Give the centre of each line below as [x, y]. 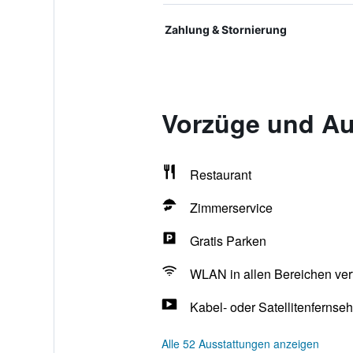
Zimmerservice [231, 208]
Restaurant [220, 175]
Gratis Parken [228, 241]
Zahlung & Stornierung [225, 30]
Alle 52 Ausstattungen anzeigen [240, 344]
